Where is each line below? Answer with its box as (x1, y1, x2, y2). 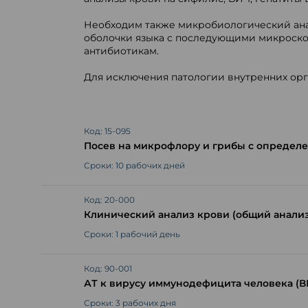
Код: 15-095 (83, 126, 131, 136)
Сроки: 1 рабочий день (83, 229, 180, 239)
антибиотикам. (83, 45, 159, 57)
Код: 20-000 (83, 195, 135, 205)
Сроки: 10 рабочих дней (83, 160, 185, 170)
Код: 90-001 (83, 263, 132, 274)
